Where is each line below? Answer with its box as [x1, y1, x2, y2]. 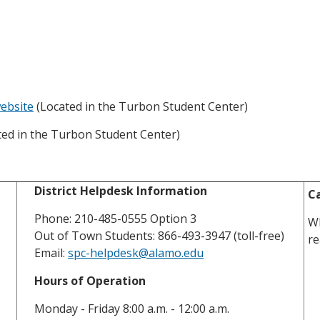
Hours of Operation [34, 272, 146, 289]
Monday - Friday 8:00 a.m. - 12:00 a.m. [34, 300, 230, 316]
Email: [34, 244, 69, 261]
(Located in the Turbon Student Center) [34, 98, 248, 114]
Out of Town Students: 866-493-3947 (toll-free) [34, 227, 285, 244]
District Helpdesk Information [34, 182, 208, 199]
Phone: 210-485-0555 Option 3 [34, 210, 197, 226]
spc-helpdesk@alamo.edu [68, 244, 204, 261]
